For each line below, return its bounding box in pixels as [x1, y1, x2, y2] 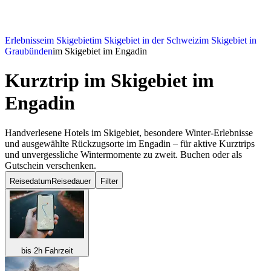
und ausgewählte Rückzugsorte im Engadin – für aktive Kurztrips [5, 138, 255, 149]
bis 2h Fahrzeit [21, 246, 73, 255]
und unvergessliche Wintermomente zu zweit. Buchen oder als [5, 149, 242, 160]
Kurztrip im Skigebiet [5, 70, 188, 92]
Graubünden [5, 46, 53, 57]
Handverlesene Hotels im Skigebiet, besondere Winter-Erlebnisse [5, 127, 253, 138]
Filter [100, 176, 118, 186]
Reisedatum [10, 176, 51, 186]
